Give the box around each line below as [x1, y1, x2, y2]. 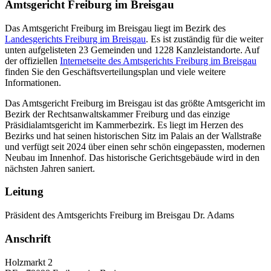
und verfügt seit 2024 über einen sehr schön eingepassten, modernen [5, 141, 265, 152]
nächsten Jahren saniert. [5, 163, 95, 174]
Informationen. [5, 77, 61, 88]
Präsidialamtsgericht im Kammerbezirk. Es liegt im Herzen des [5, 119, 243, 130]
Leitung [5, 185, 44, 198]
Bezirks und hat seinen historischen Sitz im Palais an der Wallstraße [5, 130, 261, 141]
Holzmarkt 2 [5, 256, 53, 267]
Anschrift [5, 232, 51, 245]
